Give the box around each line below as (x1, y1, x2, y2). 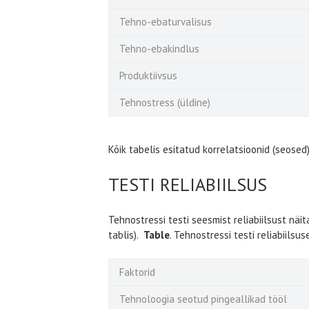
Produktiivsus (119, 68, 177, 82)
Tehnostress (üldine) (119, 95, 210, 109)
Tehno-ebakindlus (119, 41, 202, 55)
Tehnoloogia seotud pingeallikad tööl (119, 292, 290, 306)
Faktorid (119, 265, 155, 279)
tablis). (108, 228, 143, 242)
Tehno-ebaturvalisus (119, 14, 215, 28)
